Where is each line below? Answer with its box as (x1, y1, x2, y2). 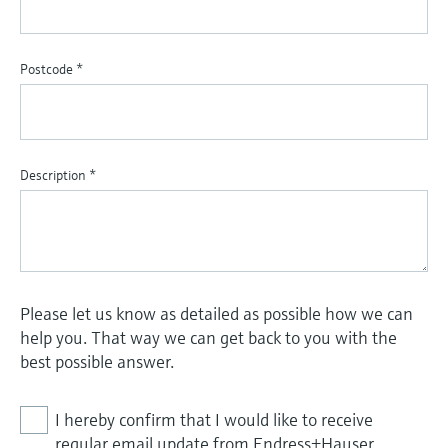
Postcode (20, 60, 76, 79)
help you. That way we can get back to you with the (20, 326, 397, 350)
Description (20, 166, 89, 185)
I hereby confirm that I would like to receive (55, 408, 373, 432)
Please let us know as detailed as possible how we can (20, 302, 413, 326)
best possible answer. (20, 350, 174, 374)
